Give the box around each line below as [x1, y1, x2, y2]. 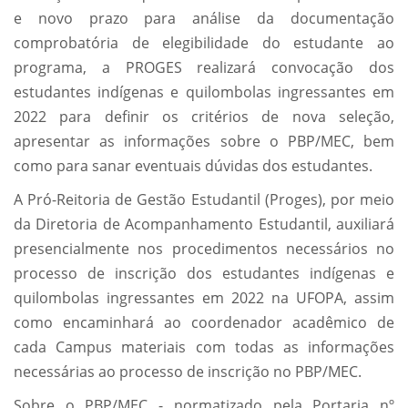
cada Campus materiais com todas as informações [14, 337, 394, 358]
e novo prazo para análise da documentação [14, 8, 394, 29]
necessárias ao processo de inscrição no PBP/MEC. [14, 362, 362, 382]
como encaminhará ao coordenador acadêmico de [14, 312, 394, 333]
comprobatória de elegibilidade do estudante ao [14, 33, 394, 54]
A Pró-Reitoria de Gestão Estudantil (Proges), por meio [14, 189, 394, 210]
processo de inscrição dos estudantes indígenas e [14, 263, 394, 284]
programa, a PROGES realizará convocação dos [14, 57, 394, 78]
